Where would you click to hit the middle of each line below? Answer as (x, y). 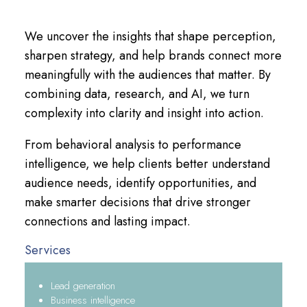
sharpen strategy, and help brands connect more (153, 55)
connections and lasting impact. (107, 221)
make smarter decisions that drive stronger (137, 202)
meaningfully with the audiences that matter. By (147, 74)
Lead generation (83, 285)
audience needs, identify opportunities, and (140, 183)
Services (47, 250)
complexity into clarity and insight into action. (144, 113)
